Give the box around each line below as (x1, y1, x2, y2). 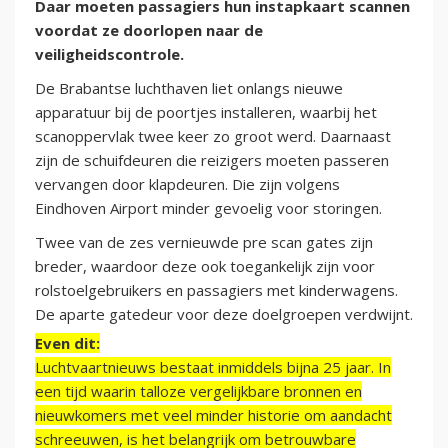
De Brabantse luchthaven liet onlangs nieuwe (35, 78, 343, 99)
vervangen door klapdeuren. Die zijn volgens (35, 174, 340, 195)
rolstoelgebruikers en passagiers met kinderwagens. (35, 280, 398, 301)
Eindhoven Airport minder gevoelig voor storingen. (35, 198, 382, 219)
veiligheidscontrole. (35, 44, 184, 65)
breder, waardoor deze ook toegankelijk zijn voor (35, 256, 375, 277)
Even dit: (35, 333, 100, 354)
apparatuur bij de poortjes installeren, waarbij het (35, 102, 377, 123)
